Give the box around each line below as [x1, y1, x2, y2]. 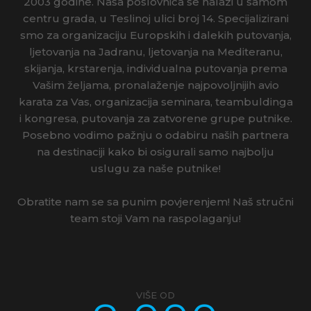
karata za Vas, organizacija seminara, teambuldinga [18, 94, 293, 108]
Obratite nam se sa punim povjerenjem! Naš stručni [17, 194, 294, 208]
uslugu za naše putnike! [90, 161, 221, 175]
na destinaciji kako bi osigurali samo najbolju [37, 144, 274, 158]
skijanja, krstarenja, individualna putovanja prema [24, 61, 287, 75]
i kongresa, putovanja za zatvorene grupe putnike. [19, 111, 292, 125]
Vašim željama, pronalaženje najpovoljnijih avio [32, 78, 279, 92]
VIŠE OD [136, 289, 175, 301]
